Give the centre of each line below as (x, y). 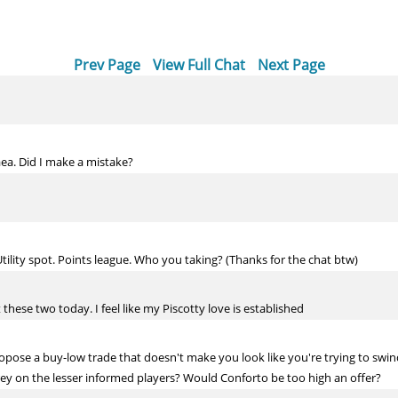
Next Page (291, 65)
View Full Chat (199, 65)
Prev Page (107, 65)
